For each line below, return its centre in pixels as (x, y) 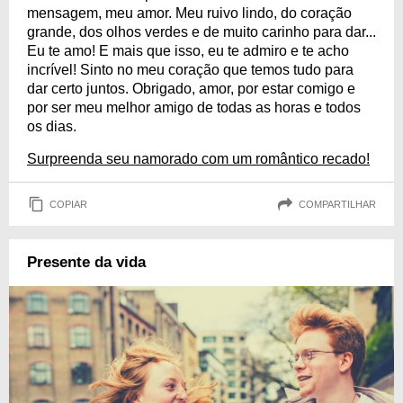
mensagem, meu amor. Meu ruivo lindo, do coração (189, 13)
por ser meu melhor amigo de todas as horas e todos (194, 107)
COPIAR (68, 204)
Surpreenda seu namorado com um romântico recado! (198, 159)
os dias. (52, 126)
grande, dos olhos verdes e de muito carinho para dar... (201, 32)
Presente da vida (86, 262)
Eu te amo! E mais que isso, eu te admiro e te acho (188, 51)
